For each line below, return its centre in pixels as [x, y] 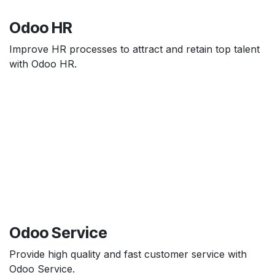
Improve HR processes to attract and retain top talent [134, 49]
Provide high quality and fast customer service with [128, 254]
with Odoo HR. [43, 64]
